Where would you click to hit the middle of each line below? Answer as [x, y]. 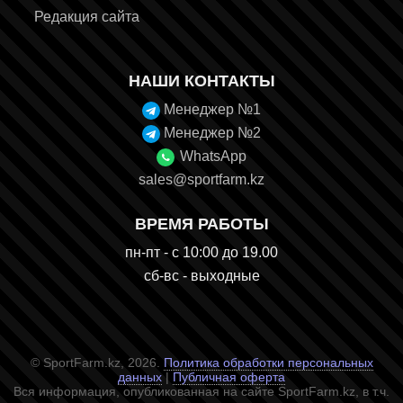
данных [140, 377]
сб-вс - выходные [201, 276]
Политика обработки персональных [268, 363]
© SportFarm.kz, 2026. [97, 363]
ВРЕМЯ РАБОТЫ [201, 224]
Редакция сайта [86, 17]
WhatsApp [213, 157]
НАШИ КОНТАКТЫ [201, 81]
